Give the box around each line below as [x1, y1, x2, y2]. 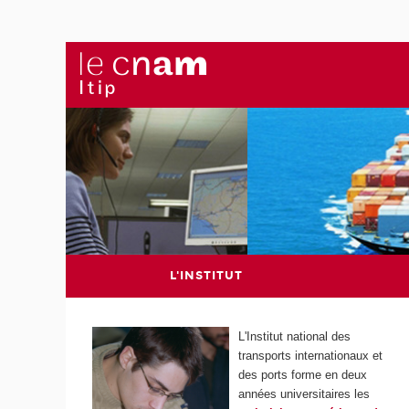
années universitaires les [238, 387, 371, 402]
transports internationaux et [238, 349, 383, 363]
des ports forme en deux [238, 368, 368, 383]
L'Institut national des [238, 330, 351, 344]
